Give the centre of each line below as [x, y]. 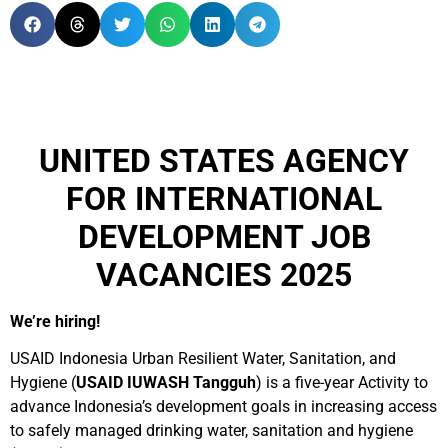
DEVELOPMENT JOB [224, 237]
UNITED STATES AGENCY [224, 161]
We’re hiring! [55, 321]
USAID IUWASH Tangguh [166, 382]
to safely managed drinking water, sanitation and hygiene [211, 430]
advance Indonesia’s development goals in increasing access [223, 406]
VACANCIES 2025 [224, 275]
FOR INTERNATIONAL [224, 199]
